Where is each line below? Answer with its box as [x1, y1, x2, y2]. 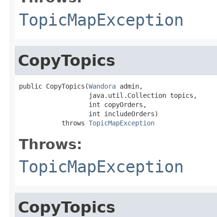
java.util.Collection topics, [19, 91, 197, 99]
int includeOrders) [19, 109, 158, 118]
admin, [116, 82, 143, 90]
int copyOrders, [19, 100, 147, 108]
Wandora [89, 82, 116, 90]
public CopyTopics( [19, 82, 89, 90]
